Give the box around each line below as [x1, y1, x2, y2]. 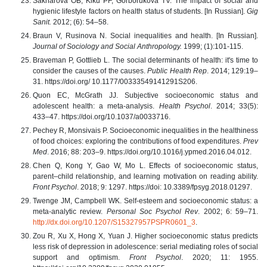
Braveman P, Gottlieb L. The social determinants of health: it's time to [33, 55, 258, 64]
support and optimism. [33, 253, 129, 262]
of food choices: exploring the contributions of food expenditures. [33, 136, 243, 145]
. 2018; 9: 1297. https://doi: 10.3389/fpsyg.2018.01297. [77, 182, 252, 191]
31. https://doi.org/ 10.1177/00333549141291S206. [33, 77, 197, 86]
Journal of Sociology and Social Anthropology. [33, 42, 182, 51]
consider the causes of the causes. [33, 66, 148, 75]
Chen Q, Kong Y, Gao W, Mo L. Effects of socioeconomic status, [33, 161, 258, 170]
